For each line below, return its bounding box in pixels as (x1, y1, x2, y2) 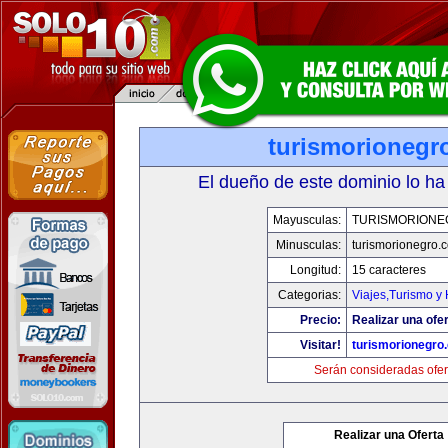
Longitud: (290, 263, 341, 277)
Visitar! (300, 338, 341, 352)
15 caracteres (352, 263, 426, 277)
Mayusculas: (273, 213, 341, 227)
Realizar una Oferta (334, 428, 444, 442)
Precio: (300, 313, 341, 327)
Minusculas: (276, 238, 341, 252)
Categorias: (278, 288, 341, 302)
